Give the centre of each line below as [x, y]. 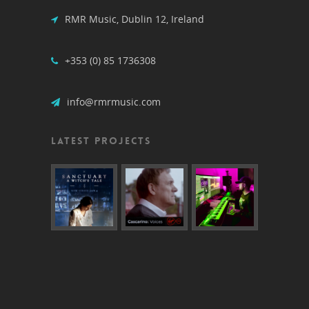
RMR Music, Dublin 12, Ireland [133, 19]
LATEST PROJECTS [101, 140]
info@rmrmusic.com [112, 101]
